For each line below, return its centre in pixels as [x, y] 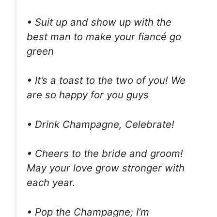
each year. [51, 183]
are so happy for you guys [88, 95]
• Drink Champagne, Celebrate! [101, 124]
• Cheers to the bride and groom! [105, 154]
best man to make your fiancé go [104, 36]
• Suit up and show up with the [99, 22]
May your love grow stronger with [106, 168]
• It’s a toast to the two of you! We [106, 80]
